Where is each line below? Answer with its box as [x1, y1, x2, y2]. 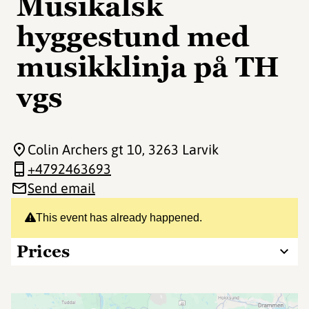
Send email [28, 180, 95, 196]
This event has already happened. [36, 212, 202, 223]
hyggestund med [17, 19, 250, 54]
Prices [17, 241, 70, 262]
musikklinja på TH [17, 49, 279, 85]
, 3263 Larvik [142, 141, 219, 157]
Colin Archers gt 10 [28, 141, 142, 157]
